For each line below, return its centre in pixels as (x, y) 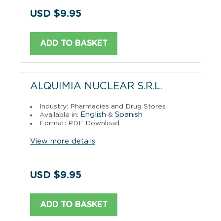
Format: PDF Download (79, 123)
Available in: (60, 115)
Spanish (129, 114)
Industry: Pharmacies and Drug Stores (103, 106)
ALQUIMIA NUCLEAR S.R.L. (96, 86)
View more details (63, 141)
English (93, 114)
